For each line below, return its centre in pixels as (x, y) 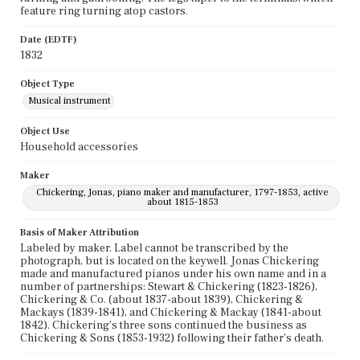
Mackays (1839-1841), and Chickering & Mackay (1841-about (171, 312)
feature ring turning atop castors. (104, 11)
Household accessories (79, 147)
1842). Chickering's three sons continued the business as (164, 325)
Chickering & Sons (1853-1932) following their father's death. (172, 338)
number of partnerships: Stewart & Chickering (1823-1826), (169, 286)
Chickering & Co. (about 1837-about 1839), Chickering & (162, 299)
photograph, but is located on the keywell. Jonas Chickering (170, 261)
